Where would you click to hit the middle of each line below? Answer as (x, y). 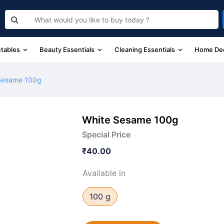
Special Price (106, 134)
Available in (104, 173)
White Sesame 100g (130, 120)
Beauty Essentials (68, 49)
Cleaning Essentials (145, 49)
